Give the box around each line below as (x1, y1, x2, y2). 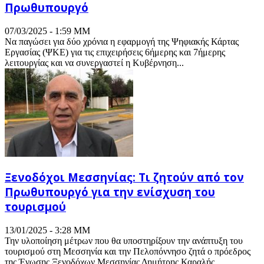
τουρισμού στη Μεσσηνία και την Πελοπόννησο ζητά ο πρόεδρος (5, 246, 250, 257)
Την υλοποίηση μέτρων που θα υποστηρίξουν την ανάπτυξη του (5, 236, 243, 246)
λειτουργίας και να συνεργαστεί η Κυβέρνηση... (5, 57, 184, 68)
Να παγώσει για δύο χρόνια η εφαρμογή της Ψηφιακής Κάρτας (5, 36, 239, 47)
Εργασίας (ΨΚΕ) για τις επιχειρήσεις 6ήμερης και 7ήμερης (5, 47, 225, 57)
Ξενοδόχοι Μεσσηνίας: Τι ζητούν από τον (5, 170, 244, 185)
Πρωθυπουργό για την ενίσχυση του (5, 184, 215, 200)
